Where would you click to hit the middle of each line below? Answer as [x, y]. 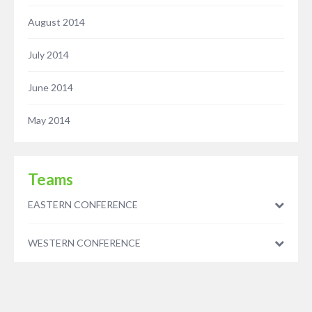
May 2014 [49, 120]
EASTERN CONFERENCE [83, 205]
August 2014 [56, 22]
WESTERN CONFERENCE [84, 243]
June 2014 [50, 88]
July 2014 [48, 55]
